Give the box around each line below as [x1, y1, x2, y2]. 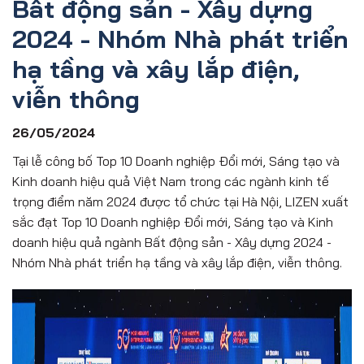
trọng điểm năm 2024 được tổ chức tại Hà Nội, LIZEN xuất [12, 193, 349, 210]
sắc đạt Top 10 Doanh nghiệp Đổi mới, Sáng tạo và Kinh [12, 213, 333, 230]
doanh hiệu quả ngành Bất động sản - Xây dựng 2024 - [12, 233, 331, 250]
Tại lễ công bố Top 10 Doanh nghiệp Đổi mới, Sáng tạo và [12, 152, 340, 169]
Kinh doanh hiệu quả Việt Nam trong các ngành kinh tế [12, 172, 329, 189]
